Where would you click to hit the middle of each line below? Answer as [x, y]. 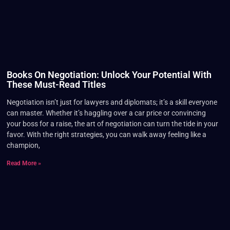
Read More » [24, 164]
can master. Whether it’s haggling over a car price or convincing [106, 113]
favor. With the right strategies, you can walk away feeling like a [106, 135]
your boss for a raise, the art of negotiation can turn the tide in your [112, 124]
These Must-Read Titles [56, 85]
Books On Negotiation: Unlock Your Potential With [109, 75]
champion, [23, 146]
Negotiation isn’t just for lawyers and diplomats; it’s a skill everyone [112, 102]
